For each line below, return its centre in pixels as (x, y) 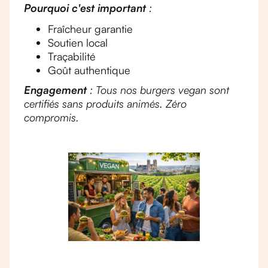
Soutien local (78, 42)
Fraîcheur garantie (90, 29)
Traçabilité (72, 56)
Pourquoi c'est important (85, 8)
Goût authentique (89, 70)
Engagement (55, 90)
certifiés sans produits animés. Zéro (105, 103)
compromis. (51, 117)
